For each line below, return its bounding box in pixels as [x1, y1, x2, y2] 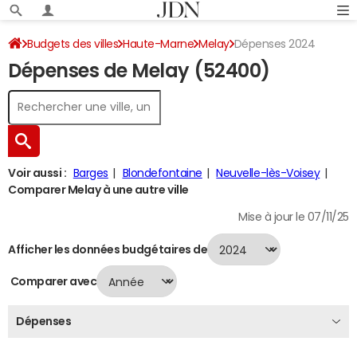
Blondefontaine [122, 167, 202, 178]
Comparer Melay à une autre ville [8, 184, 189, 195]
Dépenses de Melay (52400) [8, 61, 270, 80]
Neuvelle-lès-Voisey [216, 167, 320, 178]
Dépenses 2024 [233, 38, 316, 49]
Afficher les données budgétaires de [8, 243, 208, 255]
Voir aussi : [8, 167, 67, 178]
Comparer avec [8, 275, 97, 287]
